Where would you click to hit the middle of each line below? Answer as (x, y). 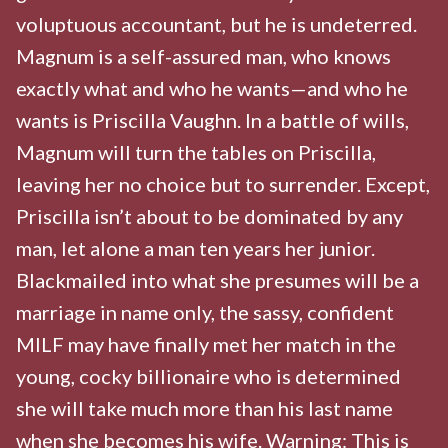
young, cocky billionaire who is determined (208, 375)
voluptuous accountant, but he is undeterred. (216, 23)
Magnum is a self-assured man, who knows (203, 55)
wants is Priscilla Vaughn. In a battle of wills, (212, 119)
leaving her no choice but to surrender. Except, (223, 183)
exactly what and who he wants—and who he (212, 87)
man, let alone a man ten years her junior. (195, 247)
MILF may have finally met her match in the (206, 343)
